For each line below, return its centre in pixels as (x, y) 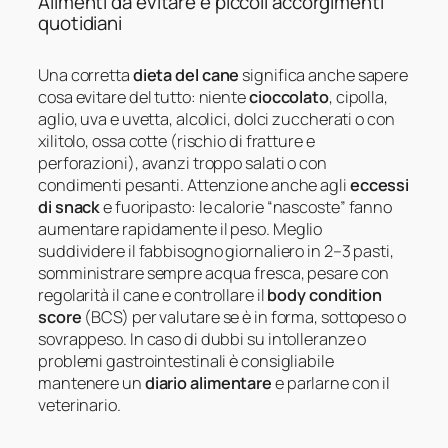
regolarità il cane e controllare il (153, 294)
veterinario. (79, 404)
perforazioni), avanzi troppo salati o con (182, 162)
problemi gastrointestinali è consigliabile (186, 360)
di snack (69, 206)
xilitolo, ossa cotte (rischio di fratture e (176, 140)
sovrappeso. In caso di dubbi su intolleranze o (202, 338)
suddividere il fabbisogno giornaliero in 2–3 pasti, (216, 250)
